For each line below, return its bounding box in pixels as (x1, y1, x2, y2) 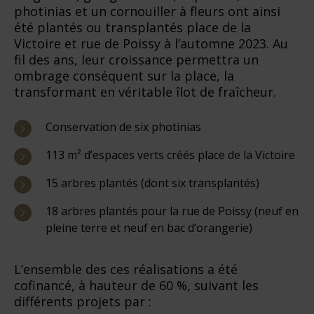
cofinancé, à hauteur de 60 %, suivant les (14, 276, 259, 294)
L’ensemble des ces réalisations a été (14, 260, 238, 278)
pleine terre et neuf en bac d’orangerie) (46, 219, 252, 235)
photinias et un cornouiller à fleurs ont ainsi (14, 2, 280, 20)
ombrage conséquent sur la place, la (14, 67, 234, 84)
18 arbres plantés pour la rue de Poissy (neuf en (46, 203, 299, 219)
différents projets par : (14, 292, 151, 310)
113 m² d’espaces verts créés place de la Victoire (46, 146, 295, 163)
